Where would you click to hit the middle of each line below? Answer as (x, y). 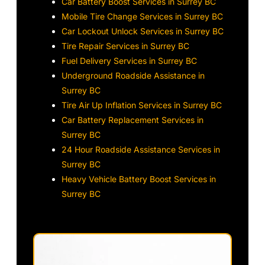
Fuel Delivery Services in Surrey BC (130, 60)
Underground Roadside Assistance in (133, 75)
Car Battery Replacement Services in (133, 119)
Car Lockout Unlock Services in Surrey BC (143, 31)
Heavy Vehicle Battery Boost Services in (139, 179)
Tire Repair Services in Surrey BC (126, 46)
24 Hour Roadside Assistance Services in (141, 149)
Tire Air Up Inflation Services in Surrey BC (142, 105)
